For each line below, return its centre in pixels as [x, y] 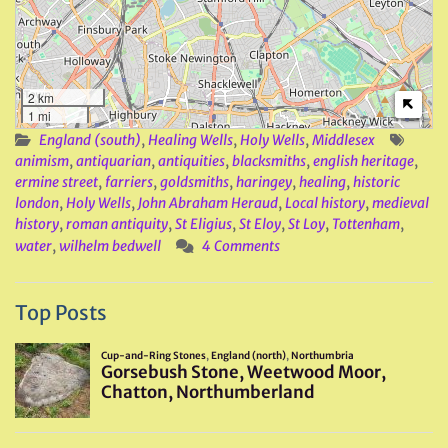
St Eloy [260, 224]
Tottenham [366, 224]
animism [42, 161]
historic [376, 182]
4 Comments [241, 246]
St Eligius [203, 224]
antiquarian [113, 161]
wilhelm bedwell [110, 246]
